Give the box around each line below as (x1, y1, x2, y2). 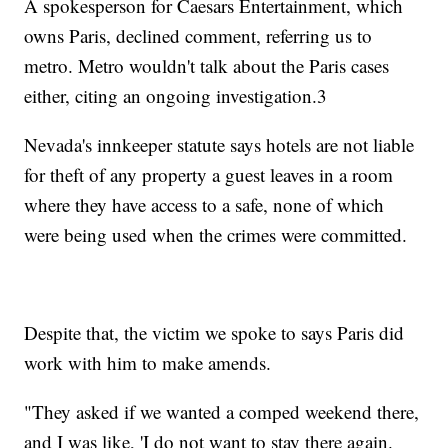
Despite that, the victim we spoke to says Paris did (24, 320, 405, 346)
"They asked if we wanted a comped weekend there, (24, 399, 420, 425)
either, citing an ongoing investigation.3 (24, 83, 328, 109)
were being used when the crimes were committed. (24, 222, 408, 248)
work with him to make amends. (24, 350, 272, 376)
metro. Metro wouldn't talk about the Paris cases (24, 53, 390, 79)
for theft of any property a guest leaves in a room (24, 162, 394, 188)
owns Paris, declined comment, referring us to (24, 23, 373, 49)
